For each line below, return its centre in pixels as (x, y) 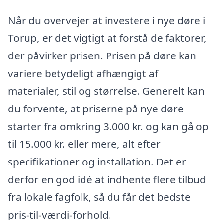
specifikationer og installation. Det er (97, 161)
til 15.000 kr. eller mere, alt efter (84, 144)
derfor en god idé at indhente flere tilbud (107, 179)
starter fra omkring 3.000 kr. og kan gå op (108, 126)
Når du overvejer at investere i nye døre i (107, 20)
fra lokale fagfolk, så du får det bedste (99, 197)
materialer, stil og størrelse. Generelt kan (106, 91)
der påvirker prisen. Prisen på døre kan (102, 55)
